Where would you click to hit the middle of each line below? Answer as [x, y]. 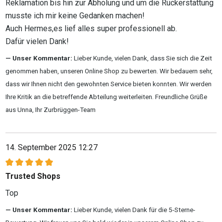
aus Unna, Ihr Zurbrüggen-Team [51, 110]
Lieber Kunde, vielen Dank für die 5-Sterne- [135, 210]
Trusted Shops [33, 176]
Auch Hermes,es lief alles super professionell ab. [91, 28]
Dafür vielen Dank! [37, 41]
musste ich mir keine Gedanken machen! [75, 15]
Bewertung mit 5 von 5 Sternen [58, 167]
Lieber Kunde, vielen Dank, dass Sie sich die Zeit [143, 58]
